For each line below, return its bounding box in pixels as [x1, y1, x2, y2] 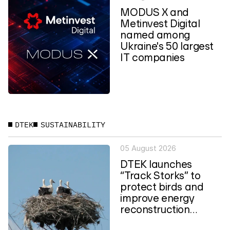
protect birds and [120, 180, 204, 194]
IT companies [120, 50, 185, 64]
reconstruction [120, 202, 190, 216]
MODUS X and [120, 5, 189, 18]
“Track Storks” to [120, 168, 201, 182]
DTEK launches [120, 157, 192, 171]
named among [120, 27, 190, 41]
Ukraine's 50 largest [120, 39, 214, 52]
